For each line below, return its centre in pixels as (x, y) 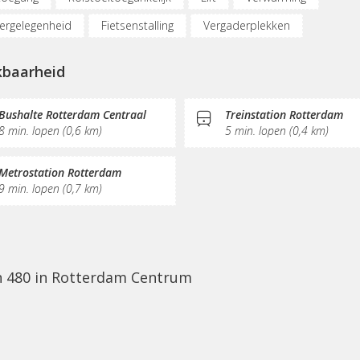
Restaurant (143, 53)
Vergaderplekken (246, 25)
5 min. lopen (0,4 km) (277, 131)
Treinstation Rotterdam (284, 115)
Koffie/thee (230, 53)
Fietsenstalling (137, 25)
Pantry (304, 53)
